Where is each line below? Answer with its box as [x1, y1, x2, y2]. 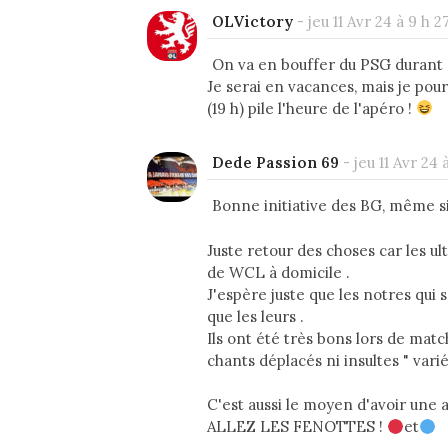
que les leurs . [207, 306, 304, 326]
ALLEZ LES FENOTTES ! [207, 417, 387, 437]
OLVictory [212, 11, 293, 31]
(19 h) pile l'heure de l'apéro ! [207, 98, 416, 118]
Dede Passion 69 [212, 153, 339, 173]
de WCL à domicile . [207, 262, 350, 282]
